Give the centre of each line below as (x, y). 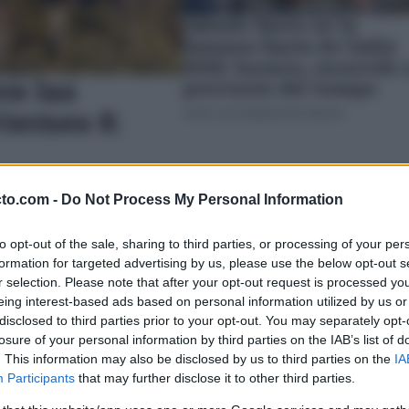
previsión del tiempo (280, 88)
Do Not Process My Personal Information (202, 199)
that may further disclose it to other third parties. (215, 378)
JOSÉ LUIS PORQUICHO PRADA (264, 115)
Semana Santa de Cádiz (289, 46)
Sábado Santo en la (270, 25)
